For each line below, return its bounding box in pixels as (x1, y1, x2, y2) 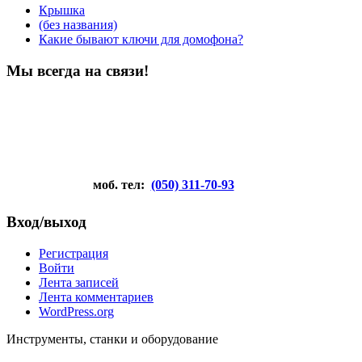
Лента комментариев (39, 289, 154, 304)
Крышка (39, 3, 85, 18)
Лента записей (39, 275, 119, 289)
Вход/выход (6, 213, 86, 231)
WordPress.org (39, 304, 114, 318)
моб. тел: (79, 178, 145, 192)
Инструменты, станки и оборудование (6, 331, 218, 346)
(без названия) (39, 18, 117, 32)
